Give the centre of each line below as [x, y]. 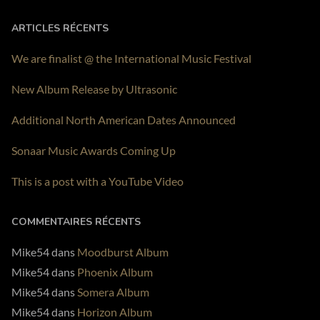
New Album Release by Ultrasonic [94, 89]
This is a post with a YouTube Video [97, 181]
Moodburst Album [123, 251]
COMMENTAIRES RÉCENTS [76, 221]
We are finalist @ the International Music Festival [131, 58]
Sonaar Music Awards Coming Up [94, 150]
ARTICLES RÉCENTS [60, 28]
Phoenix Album [115, 271]
